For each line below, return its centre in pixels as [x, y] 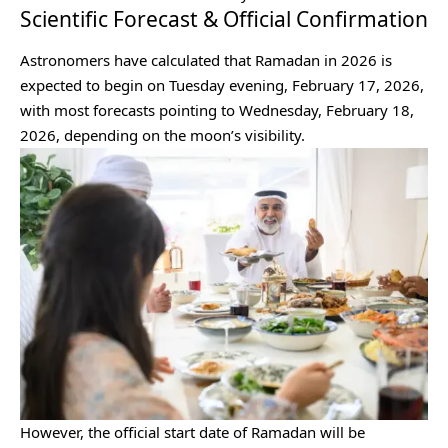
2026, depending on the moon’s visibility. [164, 135]
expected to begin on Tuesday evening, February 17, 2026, [222, 85]
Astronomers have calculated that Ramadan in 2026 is [206, 60]
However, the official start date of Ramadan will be [192, 432]
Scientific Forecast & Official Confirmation [224, 18]
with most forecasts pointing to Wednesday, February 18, [217, 110]
